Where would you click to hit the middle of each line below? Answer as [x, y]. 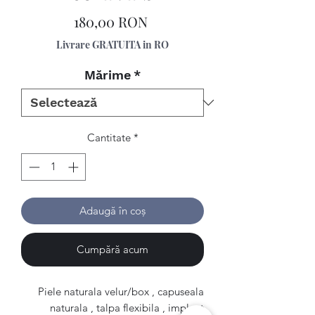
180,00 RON [111, 21]
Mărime [108, 75]
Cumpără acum [112, 249]
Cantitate [109, 137]
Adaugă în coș [112, 210]
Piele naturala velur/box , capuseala [121, 291]
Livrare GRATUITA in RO [112, 45]
